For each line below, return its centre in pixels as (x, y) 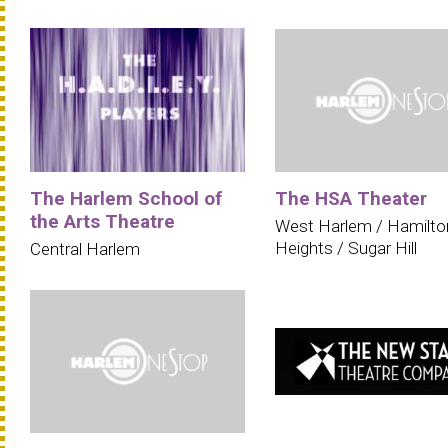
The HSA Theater (351, 198)
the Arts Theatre (102, 221)
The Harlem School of (126, 198)
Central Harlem (85, 248)
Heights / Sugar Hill (346, 247)
